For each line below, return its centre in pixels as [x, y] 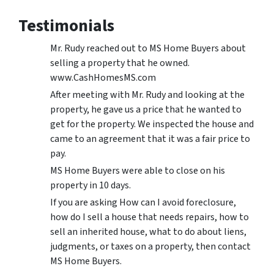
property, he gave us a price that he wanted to [146, 110]
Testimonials [66, 26]
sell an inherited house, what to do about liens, [148, 232]
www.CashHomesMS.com [103, 78]
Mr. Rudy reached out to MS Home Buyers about [148, 49]
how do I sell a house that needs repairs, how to [150, 217]
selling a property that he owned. [120, 63]
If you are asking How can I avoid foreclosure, [143, 203]
